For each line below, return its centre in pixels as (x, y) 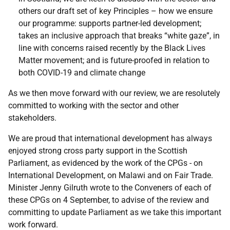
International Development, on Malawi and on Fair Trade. (111, 175)
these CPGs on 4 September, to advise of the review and (109, 200)
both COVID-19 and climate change (82, 73)
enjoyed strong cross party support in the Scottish (98, 151)
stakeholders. (32, 118)
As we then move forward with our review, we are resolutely (114, 93)
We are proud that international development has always (110, 138)
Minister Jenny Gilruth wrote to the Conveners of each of (110, 188)
